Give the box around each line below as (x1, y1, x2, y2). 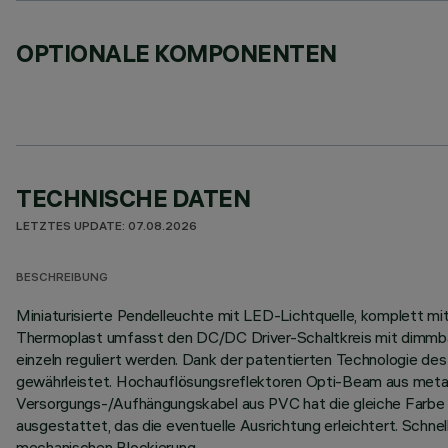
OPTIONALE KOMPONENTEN (16, 38, 337, 68)
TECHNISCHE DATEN (16, 183, 251, 213)
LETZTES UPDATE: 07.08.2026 (16, 221, 197, 234)
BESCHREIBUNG (16, 272, 108, 285)
